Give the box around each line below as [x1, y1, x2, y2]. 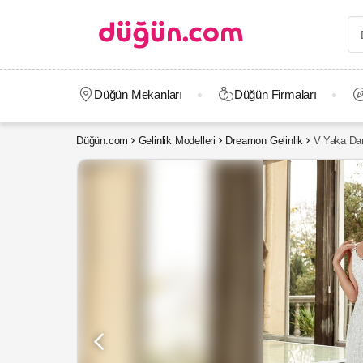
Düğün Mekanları [93, 88, 182, 101]
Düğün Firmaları [233, 88, 317, 101]
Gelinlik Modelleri [138, 135, 216, 147]
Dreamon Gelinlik [225, 135, 304, 147]
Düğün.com [76, 135, 129, 147]
